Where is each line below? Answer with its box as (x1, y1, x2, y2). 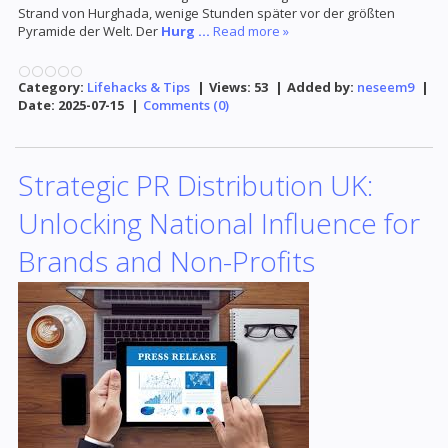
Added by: (287, 78, 354, 97)
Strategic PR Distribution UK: (18, 166, 373, 204)
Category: (18, 78, 84, 97)
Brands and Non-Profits (18, 242, 315, 280)
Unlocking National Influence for (18, 204, 420, 242)
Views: (209, 78, 251, 97)
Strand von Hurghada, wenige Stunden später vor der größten (18, 4, 395, 23)
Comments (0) (143, 96, 229, 115)
